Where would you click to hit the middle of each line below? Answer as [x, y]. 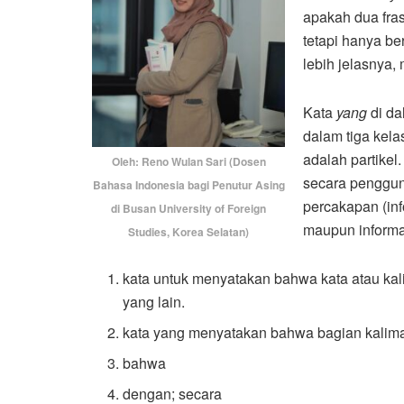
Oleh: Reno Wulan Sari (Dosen [188, 161]
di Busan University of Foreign [188, 208]
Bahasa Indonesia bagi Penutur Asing [188, 184]
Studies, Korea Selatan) [188, 231]
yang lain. [154, 301]
